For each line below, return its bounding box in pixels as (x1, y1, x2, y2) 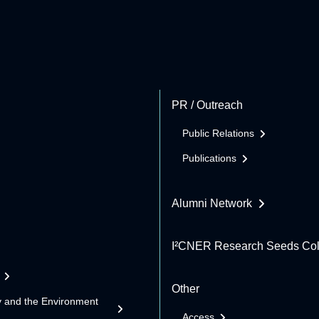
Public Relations (182, 127, 254, 140)
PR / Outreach (172, 99, 243, 112)
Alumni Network (172, 197, 252, 210)
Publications (182, 152, 236, 164)
